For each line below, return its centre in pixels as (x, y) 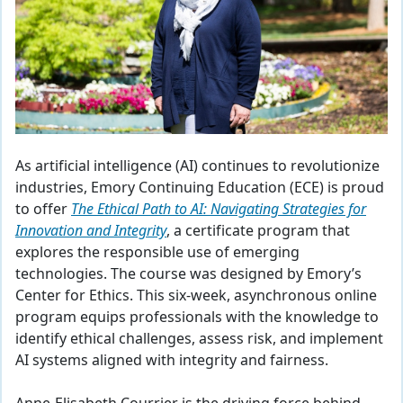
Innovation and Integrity (91, 231)
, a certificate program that (258, 231)
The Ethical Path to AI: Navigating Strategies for (219, 209)
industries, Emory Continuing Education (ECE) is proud (200, 188)
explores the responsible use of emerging (157, 252)
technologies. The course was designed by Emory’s (188, 274)
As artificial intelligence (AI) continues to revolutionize (197, 166)
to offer (43, 209)
